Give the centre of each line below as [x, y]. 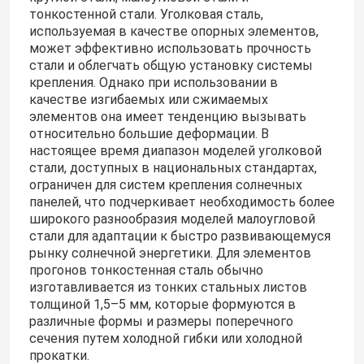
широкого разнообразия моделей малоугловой [172, 219]
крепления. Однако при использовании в [153, 83]
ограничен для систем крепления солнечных [165, 185]
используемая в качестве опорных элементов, [173, 32]
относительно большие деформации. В [149, 134]
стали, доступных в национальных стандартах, [173, 168]
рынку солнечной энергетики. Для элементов [170, 253]
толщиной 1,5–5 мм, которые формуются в [162, 305]
